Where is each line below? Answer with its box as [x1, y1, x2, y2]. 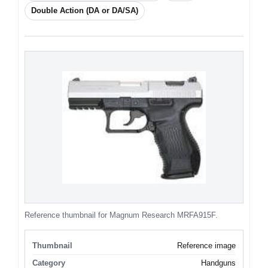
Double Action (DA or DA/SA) [31, 6, 138, 16]
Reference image [177, 241, 236, 251]
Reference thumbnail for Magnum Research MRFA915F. [25, 211, 218, 220]
